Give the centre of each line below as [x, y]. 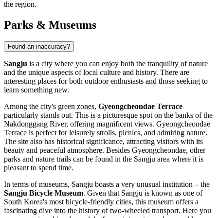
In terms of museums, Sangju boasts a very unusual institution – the [107, 184]
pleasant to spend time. [39, 167]
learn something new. [36, 90]
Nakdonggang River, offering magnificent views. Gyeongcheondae [107, 124]
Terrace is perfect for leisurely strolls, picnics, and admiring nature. [106, 132]
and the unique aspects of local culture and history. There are [97, 72]
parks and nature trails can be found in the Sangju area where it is [104, 159]
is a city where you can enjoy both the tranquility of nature [118, 63]
